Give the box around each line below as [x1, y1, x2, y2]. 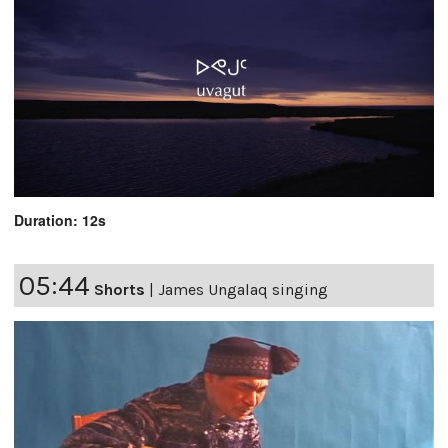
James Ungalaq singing [158, 280, 328, 300]
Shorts [94, 280, 145, 300]
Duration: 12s [14, 210, 106, 231]
